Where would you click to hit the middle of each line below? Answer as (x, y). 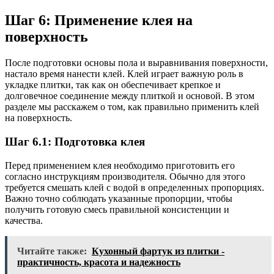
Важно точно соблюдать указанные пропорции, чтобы (119, 198)
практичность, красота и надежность (99, 262)
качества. (24, 220)
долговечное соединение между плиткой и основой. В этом (130, 96)
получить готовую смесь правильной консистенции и (117, 209)
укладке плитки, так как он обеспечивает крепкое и (113, 85)
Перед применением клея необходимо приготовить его (120, 165)
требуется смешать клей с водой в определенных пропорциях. (135, 187)
